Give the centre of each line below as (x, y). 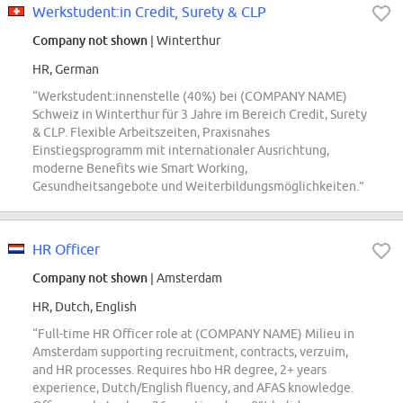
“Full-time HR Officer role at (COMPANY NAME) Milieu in (193, 334)
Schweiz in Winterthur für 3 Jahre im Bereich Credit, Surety (200, 115)
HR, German (66, 70)
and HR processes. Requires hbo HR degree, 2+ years (179, 370)
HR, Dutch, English (85, 307)
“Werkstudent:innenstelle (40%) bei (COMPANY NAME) (190, 97)
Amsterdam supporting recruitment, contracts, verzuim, (190, 352)
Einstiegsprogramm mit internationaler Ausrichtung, (181, 151)
